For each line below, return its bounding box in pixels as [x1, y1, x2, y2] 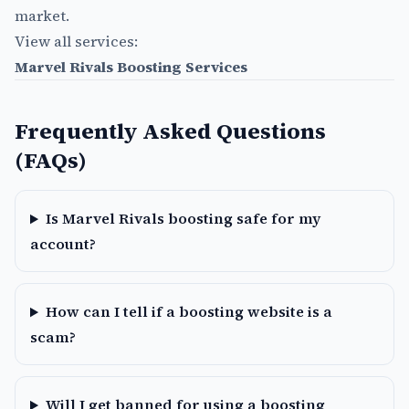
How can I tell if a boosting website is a [45, 301, 332, 322]
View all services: [15, 31, 138, 52]
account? [30, 234, 96, 255]
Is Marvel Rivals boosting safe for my [45, 208, 320, 229]
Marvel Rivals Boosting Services [15, 57, 247, 78]
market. [15, 5, 69, 26]
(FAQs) [15, 145, 87, 176]
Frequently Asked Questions [15, 116, 326, 147]
